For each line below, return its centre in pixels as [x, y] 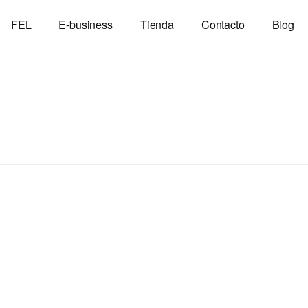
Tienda [157, 24]
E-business [86, 24]
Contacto [223, 24]
